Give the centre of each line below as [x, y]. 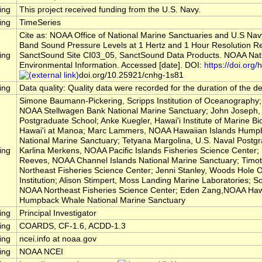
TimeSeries [40, 23]
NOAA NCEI [41, 252]
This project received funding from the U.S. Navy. [110, 10]
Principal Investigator [58, 213]
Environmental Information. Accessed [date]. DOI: [112, 65]
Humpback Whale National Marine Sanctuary [102, 201]
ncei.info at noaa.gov [58, 239]
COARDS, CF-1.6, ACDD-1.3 [73, 226]
